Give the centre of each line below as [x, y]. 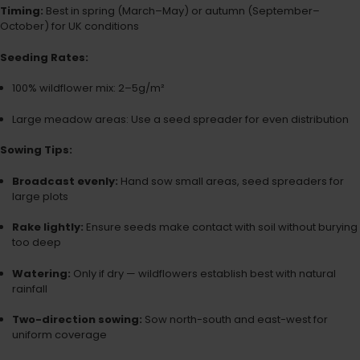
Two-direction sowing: [77, 320]
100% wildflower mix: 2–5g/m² [88, 88]
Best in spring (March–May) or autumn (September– [182, 11]
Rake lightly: [47, 227]
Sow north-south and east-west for [235, 320]
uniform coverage [59, 335]
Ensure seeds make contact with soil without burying [220, 227]
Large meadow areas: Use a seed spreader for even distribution [180, 119]
